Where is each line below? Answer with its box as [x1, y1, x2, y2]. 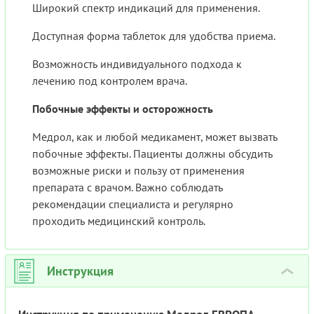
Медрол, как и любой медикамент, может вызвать [32, 130, 278, 144]
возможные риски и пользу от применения [32, 163, 245, 178]
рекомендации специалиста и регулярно [32, 197, 233, 212]
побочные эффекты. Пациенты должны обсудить [32, 146, 273, 161]
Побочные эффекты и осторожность [32, 102, 213, 116]
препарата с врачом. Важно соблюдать [32, 180, 223, 195]
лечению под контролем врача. [32, 74, 187, 88]
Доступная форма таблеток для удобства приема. [32, 29, 275, 43]
